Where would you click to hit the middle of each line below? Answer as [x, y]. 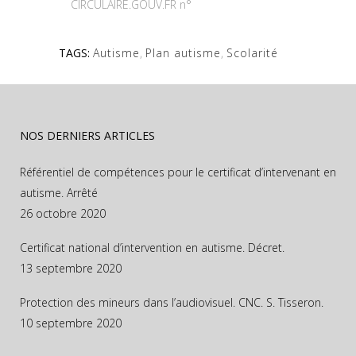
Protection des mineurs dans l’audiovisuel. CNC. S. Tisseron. [172, 302]
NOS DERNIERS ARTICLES [87, 135]
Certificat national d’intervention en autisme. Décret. [152, 248]
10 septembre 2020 [71, 323]
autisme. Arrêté [59, 193]
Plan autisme [183, 53]
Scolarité [252, 53]
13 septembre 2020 [71, 268]
